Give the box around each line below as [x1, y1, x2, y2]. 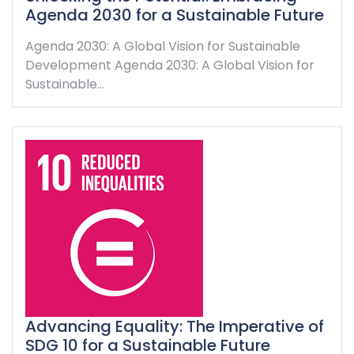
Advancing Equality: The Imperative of [25, 314, 324, 337]
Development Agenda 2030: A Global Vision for [25, 55, 314, 74]
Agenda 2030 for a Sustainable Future [25, 3, 324, 26]
